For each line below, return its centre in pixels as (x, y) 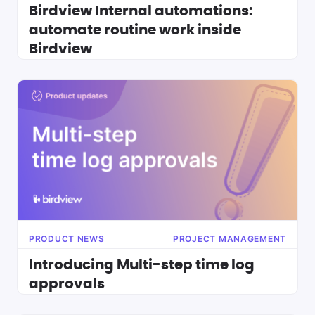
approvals (67, 284)
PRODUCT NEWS (67, 239)
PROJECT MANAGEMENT (230, 239)
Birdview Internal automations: (141, 11)
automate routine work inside (135, 30)
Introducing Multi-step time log (142, 265)
